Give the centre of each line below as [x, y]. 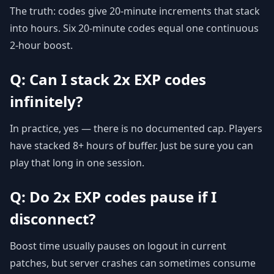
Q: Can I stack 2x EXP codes [108, 79]
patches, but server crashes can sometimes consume [133, 263]
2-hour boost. [41, 45]
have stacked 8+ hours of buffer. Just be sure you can [131, 146]
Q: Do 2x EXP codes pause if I [113, 197]
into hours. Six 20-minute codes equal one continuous [134, 28]
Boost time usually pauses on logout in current [118, 246]
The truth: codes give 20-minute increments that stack [135, 11]
